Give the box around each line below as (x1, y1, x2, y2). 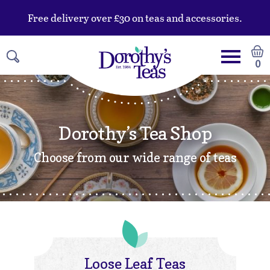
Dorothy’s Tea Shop (58, 122, 212, 144)
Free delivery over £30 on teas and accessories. (28, 10, 242, 25)
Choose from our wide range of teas (33, 150, 237, 165)
